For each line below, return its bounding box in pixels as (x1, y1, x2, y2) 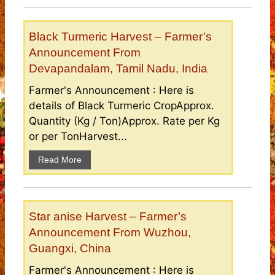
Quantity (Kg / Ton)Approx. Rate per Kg (29, 115, 220, 128)
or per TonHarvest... (29, 130, 127, 143)
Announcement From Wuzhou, (29, 226, 191, 239)
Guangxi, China (29, 242, 111, 255)
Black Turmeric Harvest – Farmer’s (29, 30, 212, 44)
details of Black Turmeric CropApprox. (29, 99, 214, 112)
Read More (38, 155, 82, 165)
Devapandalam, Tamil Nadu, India (29, 62, 207, 76)
